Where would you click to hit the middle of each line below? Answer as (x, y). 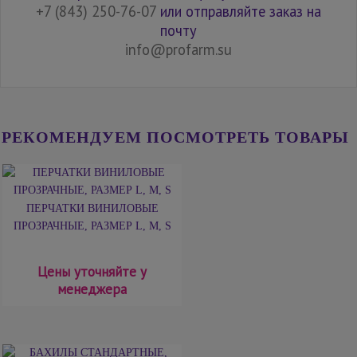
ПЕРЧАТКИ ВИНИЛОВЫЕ (92, 209)
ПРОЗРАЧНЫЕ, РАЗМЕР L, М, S (92, 226)
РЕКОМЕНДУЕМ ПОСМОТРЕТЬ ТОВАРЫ (175, 137)
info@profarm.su (178, 50)
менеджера (92, 290)
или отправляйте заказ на (239, 12)
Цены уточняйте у (92, 272)
